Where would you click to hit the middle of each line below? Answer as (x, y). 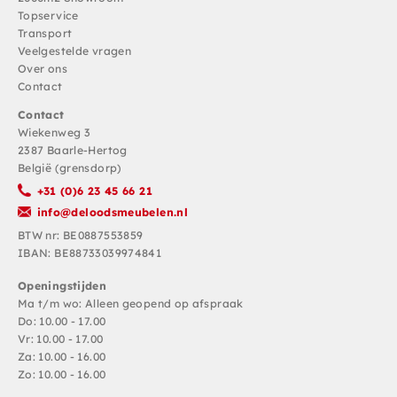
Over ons (43, 69)
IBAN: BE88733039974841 (90, 253)
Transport (45, 34)
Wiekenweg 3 (54, 132)
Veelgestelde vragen (75, 51)
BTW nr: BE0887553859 (81, 235)
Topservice (48, 16)
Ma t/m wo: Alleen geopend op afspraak (131, 303)
